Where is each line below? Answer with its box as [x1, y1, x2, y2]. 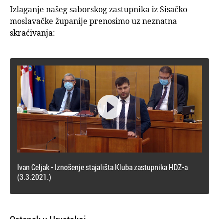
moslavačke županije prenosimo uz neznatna [10, 16, 177, 27]
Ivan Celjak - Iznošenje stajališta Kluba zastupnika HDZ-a [17, 161, 188, 173]
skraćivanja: [10, 27, 55, 39]
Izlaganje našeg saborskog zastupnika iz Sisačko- [10, 4, 190, 15]
